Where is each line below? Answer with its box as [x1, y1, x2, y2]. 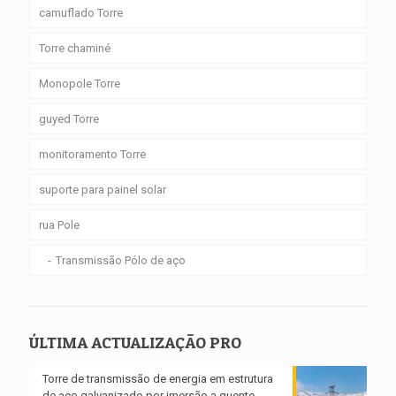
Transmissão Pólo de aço [56, 253, 186, 267]
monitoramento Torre [39, 147, 146, 161]
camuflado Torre [39, 5, 123, 19]
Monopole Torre [39, 76, 120, 90]
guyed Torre [39, 111, 99, 126]
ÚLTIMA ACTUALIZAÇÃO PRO [29, 332, 241, 352]
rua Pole [39, 217, 80, 232]
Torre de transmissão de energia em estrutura [42, 371, 273, 385]
